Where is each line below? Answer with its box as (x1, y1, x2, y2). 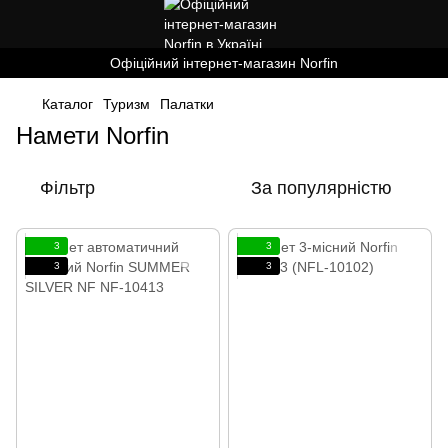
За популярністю (251, 178, 392, 198)
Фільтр (40, 178, 95, 198)
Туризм (103, 96, 150, 112)
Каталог (42, 96, 93, 112)
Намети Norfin (16, 122, 169, 149)
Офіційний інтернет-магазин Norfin (110, 55, 338, 71)
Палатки (160, 96, 214, 112)
